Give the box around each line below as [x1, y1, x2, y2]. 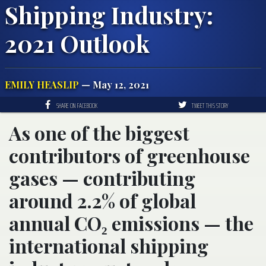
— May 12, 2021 [79, 78, 149, 91]
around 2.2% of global [9, 187, 196, 213]
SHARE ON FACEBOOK [56, 99, 97, 111]
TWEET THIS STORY [191, 99, 229, 111]
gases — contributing [9, 164, 195, 191]
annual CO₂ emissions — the [9, 210, 254, 236]
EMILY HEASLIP [5, 78, 79, 91]
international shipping [9, 232, 208, 258]
